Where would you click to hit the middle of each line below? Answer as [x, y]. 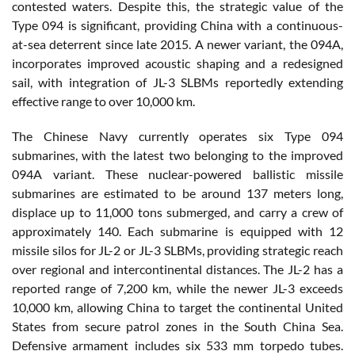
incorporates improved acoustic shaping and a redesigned [177, 63]
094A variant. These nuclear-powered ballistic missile [177, 174]
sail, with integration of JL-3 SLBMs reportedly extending [177, 82]
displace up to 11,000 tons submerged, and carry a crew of [177, 212]
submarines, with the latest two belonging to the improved [177, 155]
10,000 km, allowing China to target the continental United [177, 307]
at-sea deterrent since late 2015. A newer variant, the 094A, [177, 44]
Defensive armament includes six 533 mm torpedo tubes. [177, 345]
